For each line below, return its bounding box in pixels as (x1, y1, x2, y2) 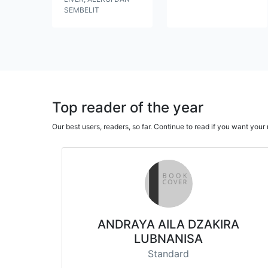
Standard (148, 247, 190, 260)
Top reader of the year (52, 98, 203, 116)
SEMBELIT (64, 5, 99, 14)
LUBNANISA (134, 231, 203, 246)
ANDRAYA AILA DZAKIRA (98, 217, 240, 232)
